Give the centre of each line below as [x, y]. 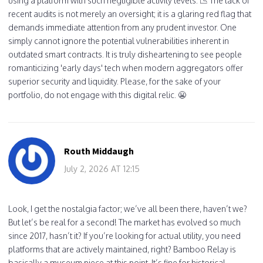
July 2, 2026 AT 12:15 [102, 168]
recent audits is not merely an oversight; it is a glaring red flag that [130, 14]
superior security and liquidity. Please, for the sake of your [114, 81]
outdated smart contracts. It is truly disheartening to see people [125, 54]
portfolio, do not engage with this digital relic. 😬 [97, 95]
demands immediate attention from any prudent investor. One [122, 27]
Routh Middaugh [99, 151]
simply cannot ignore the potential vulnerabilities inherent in [119, 41]
